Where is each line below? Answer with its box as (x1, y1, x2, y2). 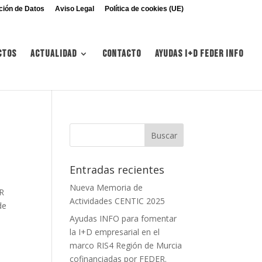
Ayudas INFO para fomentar (70, 213, 177, 224)
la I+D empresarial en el (70, 226, 160, 237)
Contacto (102, 48, 141, 60)
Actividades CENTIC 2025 (70, 195, 166, 206)
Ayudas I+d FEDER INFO (155, 48, 243, 60)
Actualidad (30, 48, 77, 60)
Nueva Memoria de (70, 182, 143, 193)
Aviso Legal (54, 5, 94, 13)
